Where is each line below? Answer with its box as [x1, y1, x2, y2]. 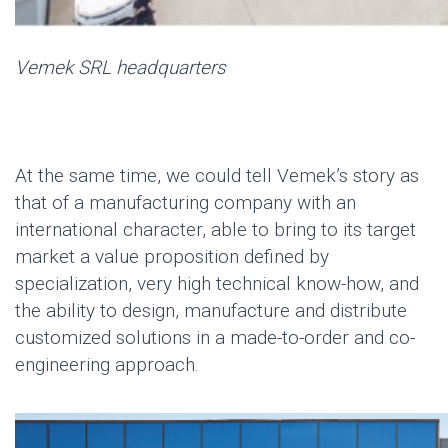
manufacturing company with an [89, 190, 356, 214]
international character [15, 217, 202, 241]
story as [348, 163, 419, 187]
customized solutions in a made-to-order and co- [15, 325, 415, 349]
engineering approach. [15, 352, 199, 376]
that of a [15, 190, 89, 214]
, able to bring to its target [202, 217, 416, 241]
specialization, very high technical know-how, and [15, 271, 419, 295]
